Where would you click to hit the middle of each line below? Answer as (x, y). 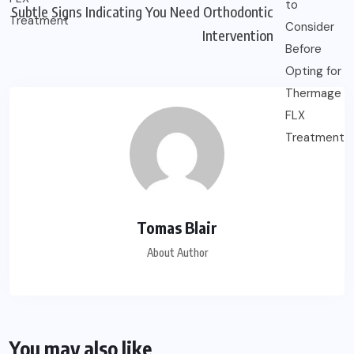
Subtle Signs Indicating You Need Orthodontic (142, 11)
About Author (177, 252)
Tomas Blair (177, 227)
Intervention (238, 35)
